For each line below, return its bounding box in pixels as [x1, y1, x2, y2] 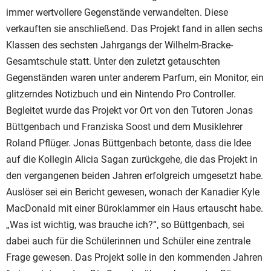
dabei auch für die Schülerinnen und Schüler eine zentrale [6, 235, 250, 247]
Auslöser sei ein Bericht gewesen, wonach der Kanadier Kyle [6, 186, 260, 198]
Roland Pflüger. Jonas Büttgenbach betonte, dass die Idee [6, 137, 251, 149]
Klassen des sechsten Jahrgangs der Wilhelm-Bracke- [6, 39, 233, 51]
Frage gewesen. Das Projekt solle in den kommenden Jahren [6, 252, 263, 263]
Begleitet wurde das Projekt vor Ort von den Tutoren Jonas [6, 105, 253, 116]
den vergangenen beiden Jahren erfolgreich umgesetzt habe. [6, 170, 263, 181]
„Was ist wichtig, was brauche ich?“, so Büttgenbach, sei [6, 219, 244, 230]
